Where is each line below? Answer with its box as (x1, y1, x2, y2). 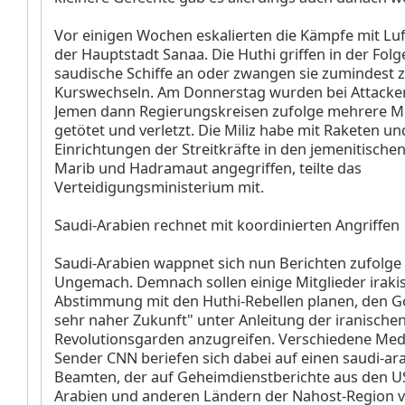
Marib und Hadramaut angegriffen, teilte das (54, 158, 362, 178)
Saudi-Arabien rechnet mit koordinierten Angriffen (54, 215, 400, 235)
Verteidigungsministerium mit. (54, 177, 264, 197)
